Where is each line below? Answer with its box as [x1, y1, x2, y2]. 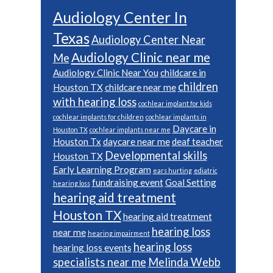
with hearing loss [52, 95, 136, 109]
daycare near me [102, 136, 170, 147]
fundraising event [91, 177, 163, 188]
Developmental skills [104, 149, 207, 163]
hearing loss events [52, 242, 132, 253]
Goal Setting [165, 177, 216, 188]
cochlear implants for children [52, 113, 144, 121]
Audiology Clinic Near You [52, 67, 158, 79]
